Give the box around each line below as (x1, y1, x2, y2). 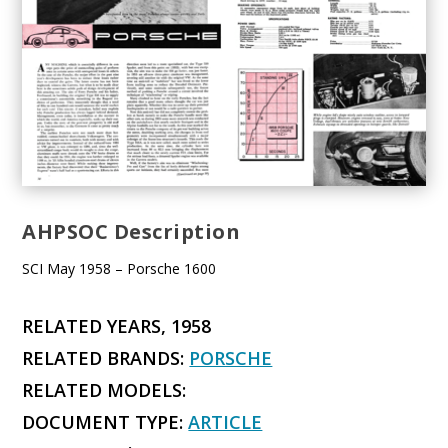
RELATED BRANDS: (22, 346, 190, 371)
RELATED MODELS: (22, 378, 187, 403)
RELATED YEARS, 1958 (22, 314, 212, 339)
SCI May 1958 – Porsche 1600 (22, 259, 217, 279)
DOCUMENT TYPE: (22, 410, 189, 435)
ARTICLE (188, 410, 263, 435)
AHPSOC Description (22, 218, 241, 246)
